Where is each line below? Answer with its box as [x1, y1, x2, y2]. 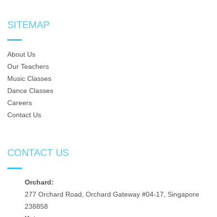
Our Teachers [7, 62, 49, 70]
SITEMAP [7, 19, 49, 30]
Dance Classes [7, 86, 53, 94]
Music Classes [7, 74, 51, 82]
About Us [7, 50, 35, 58]
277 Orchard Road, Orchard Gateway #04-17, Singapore [25, 191, 199, 199]
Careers [7, 98, 32, 107]
